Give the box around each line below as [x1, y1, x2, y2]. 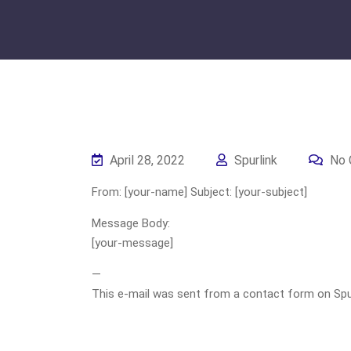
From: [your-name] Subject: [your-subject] [92, 185, 307, 199]
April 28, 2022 [107, 153, 185, 168]
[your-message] [92, 236, 173, 250]
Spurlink [231, 153, 277, 168]
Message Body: [92, 216, 170, 230]
